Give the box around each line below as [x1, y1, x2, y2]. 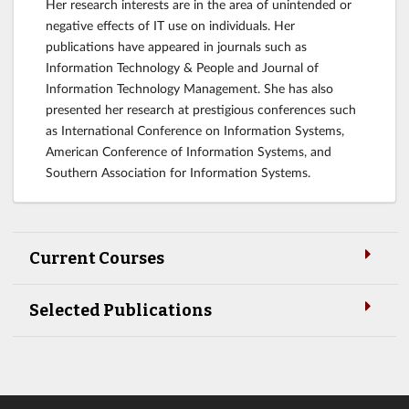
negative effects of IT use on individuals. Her [46, 17, 295, 34]
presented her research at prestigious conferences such [46, 101, 356, 118]
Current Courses [29, 247, 164, 268]
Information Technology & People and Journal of [46, 59, 319, 76]
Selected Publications [29, 299, 212, 320]
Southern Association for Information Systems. [46, 164, 310, 181]
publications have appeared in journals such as [46, 38, 307, 55]
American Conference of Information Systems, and [46, 143, 331, 160]
